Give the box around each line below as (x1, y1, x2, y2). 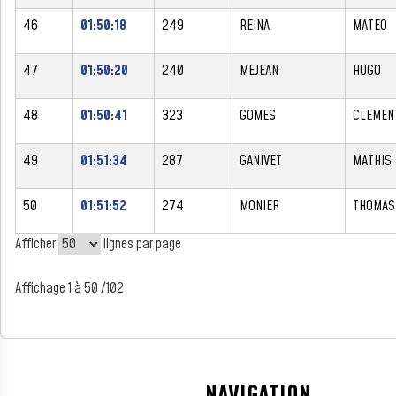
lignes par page (101, 233, 181, 254)
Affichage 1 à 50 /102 (15, 278, 124, 299)
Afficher (15, 233, 58, 254)
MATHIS (353, 150, 392, 171)
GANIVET (240, 150, 282, 171)
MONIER (240, 195, 279, 216)
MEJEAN (240, 60, 278, 80)
